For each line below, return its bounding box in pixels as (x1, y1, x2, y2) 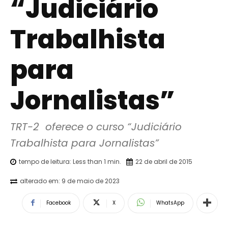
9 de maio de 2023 (62, 176, 120, 185)
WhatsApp (156, 198, 184, 207)
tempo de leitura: (19, 157, 73, 166)
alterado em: (20, 176, 60, 185)
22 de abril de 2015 (135, 157, 192, 166)
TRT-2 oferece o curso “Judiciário (10, 120, 182, 134)
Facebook (46, 198, 71, 207)
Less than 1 (73, 157, 106, 166)
